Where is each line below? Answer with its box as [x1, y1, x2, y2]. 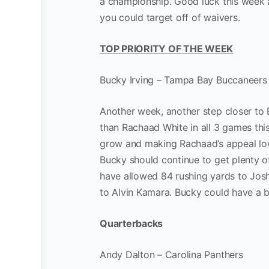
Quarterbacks [100, 217, 163, 229]
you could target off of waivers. [100, 11, 240, 23]
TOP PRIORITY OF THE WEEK [100, 42, 234, 55]
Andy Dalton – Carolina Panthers [100, 248, 243, 261]
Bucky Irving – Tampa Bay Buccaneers [100, 73, 267, 86]
